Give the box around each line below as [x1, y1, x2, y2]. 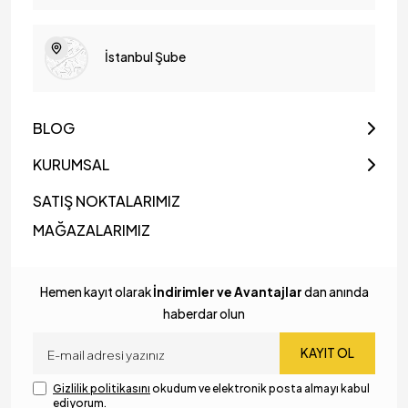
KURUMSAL [33, 155, 109, 175]
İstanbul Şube [105, 47, 186, 65]
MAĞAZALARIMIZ [33, 220, 150, 240]
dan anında [301, 284, 369, 301]
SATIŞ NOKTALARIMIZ [33, 191, 180, 211]
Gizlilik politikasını [53, 382, 150, 396]
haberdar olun [163, 306, 245, 322]
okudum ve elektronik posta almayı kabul [150, 382, 370, 396]
